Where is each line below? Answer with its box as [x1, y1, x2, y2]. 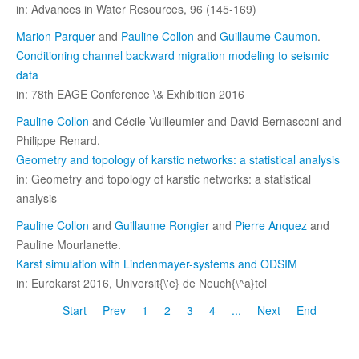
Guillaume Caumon [220, 27, 317, 44]
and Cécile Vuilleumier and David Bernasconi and [89, 112, 341, 129]
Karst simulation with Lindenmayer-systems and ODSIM [16, 255, 297, 272]
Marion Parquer [16, 27, 95, 44]
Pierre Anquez [235, 216, 307, 233]
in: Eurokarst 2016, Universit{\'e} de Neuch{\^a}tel [16, 274, 267, 291]
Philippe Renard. [16, 131, 100, 148]
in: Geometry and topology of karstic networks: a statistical [16, 170, 311, 187]
